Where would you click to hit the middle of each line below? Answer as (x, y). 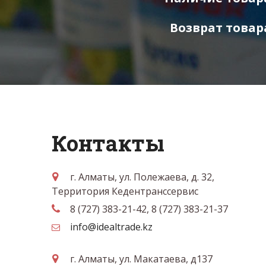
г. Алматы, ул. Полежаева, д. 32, (142, 177)
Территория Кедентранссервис (125, 191)
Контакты (108, 143)
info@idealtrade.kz (111, 227)
